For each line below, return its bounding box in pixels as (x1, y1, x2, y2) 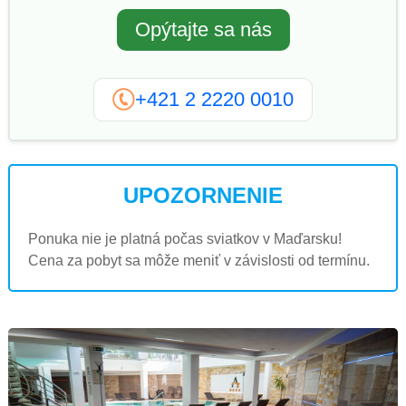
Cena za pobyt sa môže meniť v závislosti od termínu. (28, 252, 370, 268)
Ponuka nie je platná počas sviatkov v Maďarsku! (28, 230, 342, 246)
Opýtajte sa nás (134, 17, 272, 41)
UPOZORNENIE (123, 182, 283, 208)
